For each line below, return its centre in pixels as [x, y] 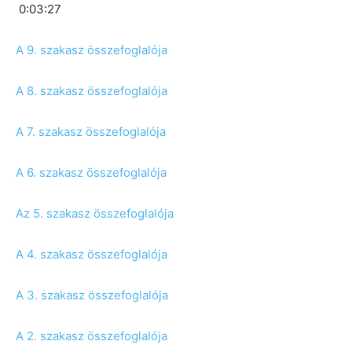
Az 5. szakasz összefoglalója [95, 213]
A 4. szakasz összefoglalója [92, 254]
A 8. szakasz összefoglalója [92, 90]
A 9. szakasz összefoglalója [92, 49]
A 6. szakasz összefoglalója [91, 172]
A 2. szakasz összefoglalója [92, 335]
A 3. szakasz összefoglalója [92, 295]
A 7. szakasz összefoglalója [91, 131]
